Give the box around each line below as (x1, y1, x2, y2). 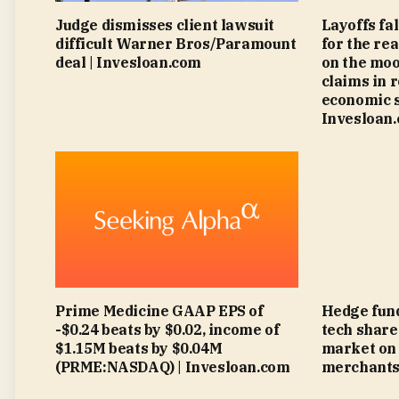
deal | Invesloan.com (55, 53, 201, 71)
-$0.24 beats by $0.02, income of (55, 321, 280, 338)
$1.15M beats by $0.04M (55, 339, 223, 357)
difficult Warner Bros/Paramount (55, 34, 297, 53)
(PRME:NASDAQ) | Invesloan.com (55, 358, 290, 376)
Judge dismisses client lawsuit (55, 15, 275, 34)
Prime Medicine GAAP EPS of (55, 302, 264, 320)
